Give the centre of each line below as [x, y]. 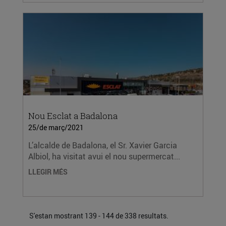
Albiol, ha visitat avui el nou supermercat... [104, 156]
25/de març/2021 [56, 127]
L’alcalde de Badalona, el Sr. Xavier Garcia [103, 145]
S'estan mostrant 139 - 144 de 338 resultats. [99, 216]
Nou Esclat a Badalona [73, 116]
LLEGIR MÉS [48, 172]
